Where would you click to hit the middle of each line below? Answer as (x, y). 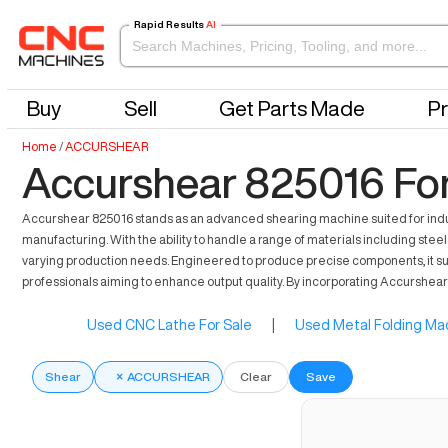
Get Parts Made (292, 108)
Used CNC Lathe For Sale (169, 324)
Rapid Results (168, 24)
